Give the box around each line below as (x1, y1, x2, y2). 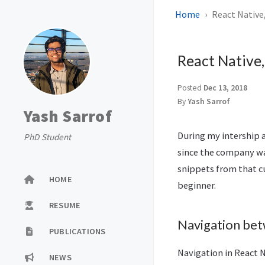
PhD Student (24, 131, 71, 143)
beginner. (177, 179, 216, 191)
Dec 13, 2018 (203, 83, 247, 93)
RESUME (49, 199, 81, 211)
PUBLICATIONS (49, 225, 106, 237)
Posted (177, 83, 203, 93)
